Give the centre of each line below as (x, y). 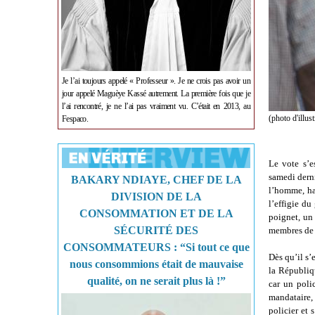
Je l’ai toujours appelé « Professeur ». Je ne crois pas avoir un (156, 81)
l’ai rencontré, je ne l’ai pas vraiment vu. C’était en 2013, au (156, 107)
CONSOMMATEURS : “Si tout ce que (156, 247)
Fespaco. (75, 119)
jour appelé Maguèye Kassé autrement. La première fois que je (156, 94)
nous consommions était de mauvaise (156, 264)
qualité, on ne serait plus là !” (156, 281)
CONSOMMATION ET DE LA (156, 214)
